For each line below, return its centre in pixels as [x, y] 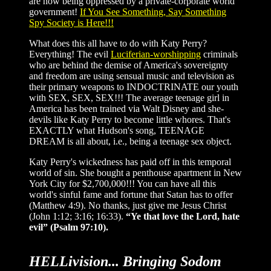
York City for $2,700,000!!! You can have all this [122, 184]
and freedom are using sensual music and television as [132, 76]
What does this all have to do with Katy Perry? [118, 43]
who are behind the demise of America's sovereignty [129, 65]
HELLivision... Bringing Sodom [125, 261]
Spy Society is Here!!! [71, 23]
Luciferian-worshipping [156, 54]
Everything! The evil [70, 54]
